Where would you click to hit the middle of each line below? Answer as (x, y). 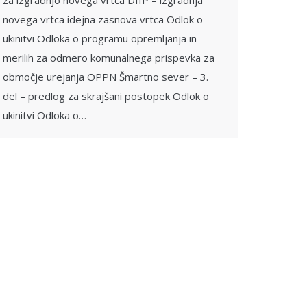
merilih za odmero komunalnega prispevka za (109, 58)
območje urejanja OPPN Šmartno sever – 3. (106, 77)
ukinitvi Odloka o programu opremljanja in (100, 38)
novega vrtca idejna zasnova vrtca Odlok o (103, 19)
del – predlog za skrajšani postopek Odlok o (106, 96)
